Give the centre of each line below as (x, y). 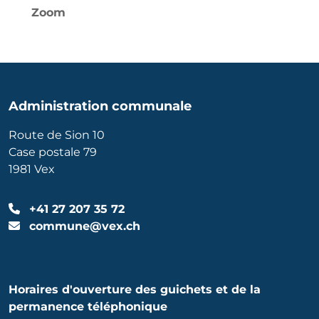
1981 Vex (32, 169)
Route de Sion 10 (57, 135)
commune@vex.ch (83, 226)
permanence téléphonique (88, 306)
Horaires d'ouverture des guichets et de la (135, 289)
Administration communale (100, 106)
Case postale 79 (53, 152)
